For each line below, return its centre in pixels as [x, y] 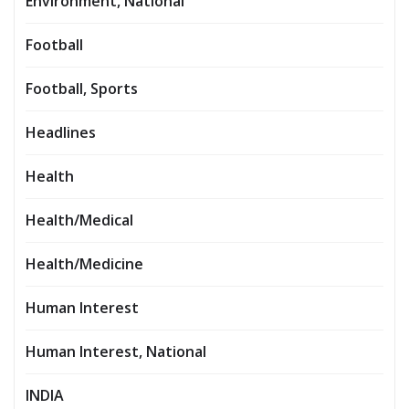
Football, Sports [82, 89]
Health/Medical [79, 220]
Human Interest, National [116, 351]
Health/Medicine [84, 264]
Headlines [61, 132]
